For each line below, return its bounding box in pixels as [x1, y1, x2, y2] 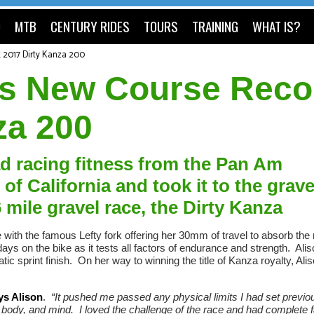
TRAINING [192, 16, 238, 36]
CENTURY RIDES [50, 16, 130, 36]
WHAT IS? [252, 16, 301, 36]
